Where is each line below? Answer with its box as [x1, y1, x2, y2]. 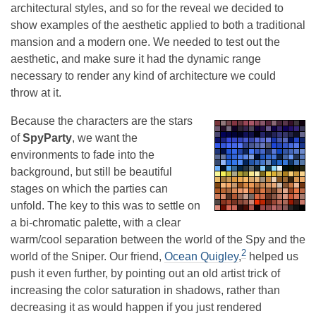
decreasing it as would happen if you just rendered [11, 301, 262, 314]
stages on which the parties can [11, 183, 168, 195]
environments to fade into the [11, 149, 154, 162]
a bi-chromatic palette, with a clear [11, 217, 181, 229]
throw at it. [11, 87, 61, 99]
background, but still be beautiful [11, 166, 172, 178]
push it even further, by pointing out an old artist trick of [11, 267, 280, 280]
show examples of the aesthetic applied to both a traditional [11, 19, 305, 32]
